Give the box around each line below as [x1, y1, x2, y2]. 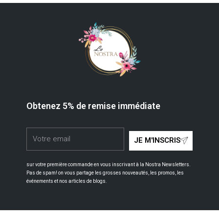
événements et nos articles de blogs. [26, 178, 107, 184]
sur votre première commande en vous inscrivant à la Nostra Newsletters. [26, 161, 191, 167]
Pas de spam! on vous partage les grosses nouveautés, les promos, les [26, 170, 184, 175]
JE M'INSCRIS [134, 136, 180, 145]
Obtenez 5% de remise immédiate [26, 100, 160, 111]
